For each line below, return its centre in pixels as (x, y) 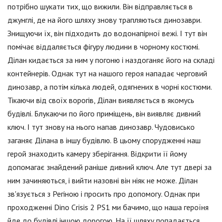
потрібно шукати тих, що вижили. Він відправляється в (100, 7)
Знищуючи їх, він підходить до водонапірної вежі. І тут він (107, 33)
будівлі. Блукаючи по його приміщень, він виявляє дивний (104, 114)
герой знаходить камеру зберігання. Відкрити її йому (97, 154)
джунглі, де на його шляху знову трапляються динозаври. (104, 20)
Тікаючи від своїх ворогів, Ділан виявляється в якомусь (101, 100)
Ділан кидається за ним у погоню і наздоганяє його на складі (111, 60)
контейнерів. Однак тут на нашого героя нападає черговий (107, 74)
